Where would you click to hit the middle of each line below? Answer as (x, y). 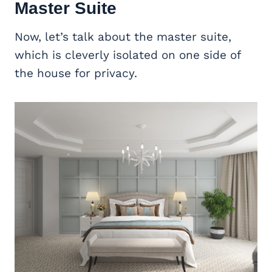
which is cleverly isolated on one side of (127, 55)
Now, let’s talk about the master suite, (123, 37)
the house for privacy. (76, 73)
